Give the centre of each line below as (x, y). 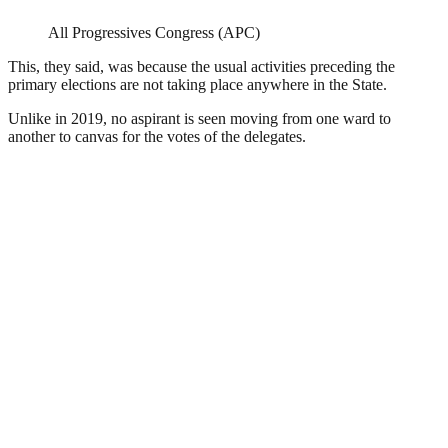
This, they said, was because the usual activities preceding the (201, 67)
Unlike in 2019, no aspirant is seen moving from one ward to (199, 119)
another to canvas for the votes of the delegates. (157, 137)
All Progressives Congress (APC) (154, 33)
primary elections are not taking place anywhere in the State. (197, 85)
